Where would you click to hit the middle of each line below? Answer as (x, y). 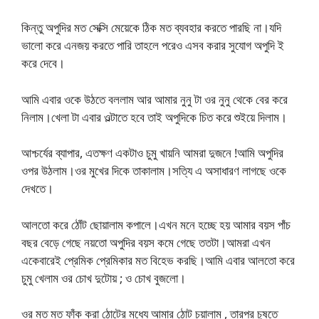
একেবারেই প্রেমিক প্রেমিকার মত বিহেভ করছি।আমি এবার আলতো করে (158, 260)
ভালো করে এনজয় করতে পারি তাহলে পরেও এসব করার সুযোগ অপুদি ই (153, 45)
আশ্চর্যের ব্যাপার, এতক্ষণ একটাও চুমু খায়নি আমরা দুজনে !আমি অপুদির (152, 153)
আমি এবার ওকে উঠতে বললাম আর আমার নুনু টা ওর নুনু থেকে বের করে (155, 99)
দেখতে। (37, 188)
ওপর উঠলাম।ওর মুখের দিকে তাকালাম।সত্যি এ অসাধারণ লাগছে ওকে (154, 171)
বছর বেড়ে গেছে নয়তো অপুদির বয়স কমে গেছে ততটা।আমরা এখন (146, 242)
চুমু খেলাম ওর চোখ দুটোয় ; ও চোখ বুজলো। (104, 278)
